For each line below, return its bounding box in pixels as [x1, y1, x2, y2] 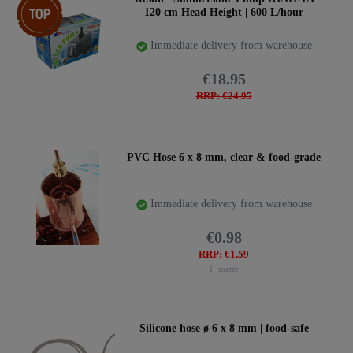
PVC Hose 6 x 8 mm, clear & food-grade [127, 150, 321, 163]
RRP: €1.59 [199, 249, 249, 261]
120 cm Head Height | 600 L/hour [144, 6, 303, 18]
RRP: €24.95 [195, 91, 252, 102]
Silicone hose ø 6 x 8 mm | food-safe [139, 321, 309, 334]
